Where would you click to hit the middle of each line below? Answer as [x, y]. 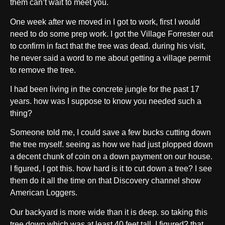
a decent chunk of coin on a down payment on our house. [111, 157]
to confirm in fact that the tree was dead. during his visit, [108, 46]
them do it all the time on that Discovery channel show [105, 181]
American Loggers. [44, 193]
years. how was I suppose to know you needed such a [106, 101]
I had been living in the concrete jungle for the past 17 [105, 89]
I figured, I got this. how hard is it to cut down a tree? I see [111, 169]
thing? [21, 113]
